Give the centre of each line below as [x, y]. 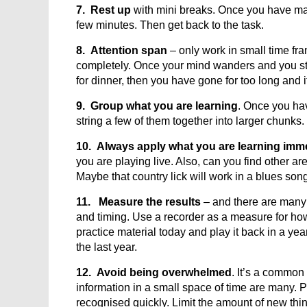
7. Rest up [103, 10]
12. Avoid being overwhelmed [154, 272]
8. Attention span [122, 50]
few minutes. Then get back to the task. [170, 25]
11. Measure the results [138, 202]
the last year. [107, 247]
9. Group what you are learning [157, 106]
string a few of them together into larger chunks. [190, 121]
